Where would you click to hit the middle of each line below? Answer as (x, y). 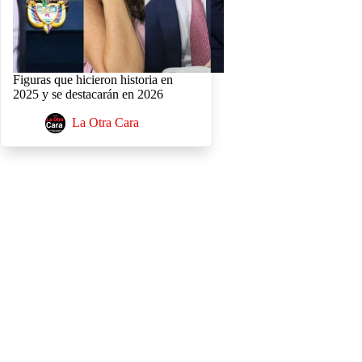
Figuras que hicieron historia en (93, 80)
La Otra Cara (105, 123)
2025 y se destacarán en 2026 (88, 95)
